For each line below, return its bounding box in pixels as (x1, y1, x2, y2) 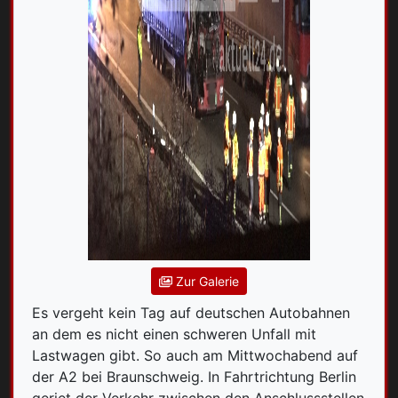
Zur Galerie (172, 274, 240, 290)
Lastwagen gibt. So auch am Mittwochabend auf (32, 346, 358, 365)
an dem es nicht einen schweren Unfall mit (32, 325, 316, 344)
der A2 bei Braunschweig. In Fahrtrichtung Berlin (32, 368, 356, 386)
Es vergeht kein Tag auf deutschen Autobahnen (32, 304, 350, 322)
